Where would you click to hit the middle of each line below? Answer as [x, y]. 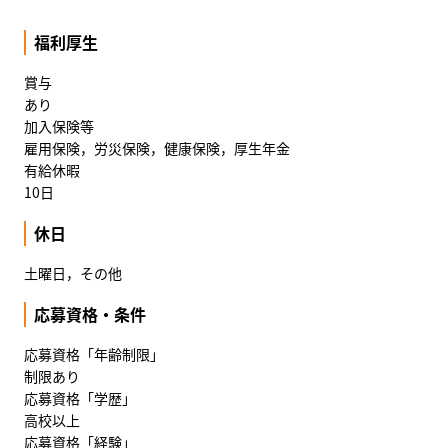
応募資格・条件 [90, 314]
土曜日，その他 [73, 273]
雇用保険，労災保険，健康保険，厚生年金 [157, 148]
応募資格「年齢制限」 [94, 354]
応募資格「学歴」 [80, 398]
